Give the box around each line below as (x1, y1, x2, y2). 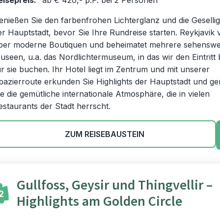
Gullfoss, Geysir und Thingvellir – (17, 177, 213, 193)
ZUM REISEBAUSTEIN (65, 129, 144, 139)
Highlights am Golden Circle (17, 193, 182, 210)
